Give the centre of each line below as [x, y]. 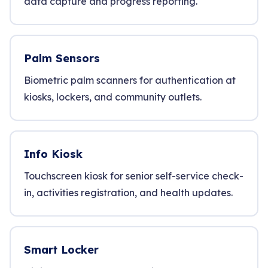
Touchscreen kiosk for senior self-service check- [134, 176]
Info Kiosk [53, 154]
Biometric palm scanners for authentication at [130, 80]
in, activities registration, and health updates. [128, 193]
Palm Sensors [62, 58]
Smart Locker [61, 250]
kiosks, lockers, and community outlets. [113, 97]
